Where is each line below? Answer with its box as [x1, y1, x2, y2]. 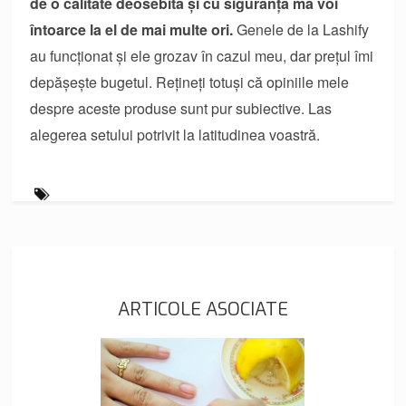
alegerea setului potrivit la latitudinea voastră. [30, 123, 321, 145]
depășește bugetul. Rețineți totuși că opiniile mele [30, 71, 350, 92]
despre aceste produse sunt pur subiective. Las [30, 97, 333, 119]
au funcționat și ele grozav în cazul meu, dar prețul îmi [30, 44, 374, 66]
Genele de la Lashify [233, 18, 370, 40]
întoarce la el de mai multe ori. [30, 18, 234, 40]
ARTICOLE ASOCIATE [117, 296, 288, 322]
